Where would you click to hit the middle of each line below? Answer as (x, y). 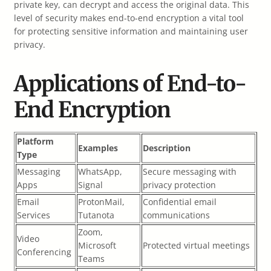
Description (167, 148)
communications (176, 215)
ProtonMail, (101, 202)
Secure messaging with (190, 171)
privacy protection (179, 185)
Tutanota (96, 215)
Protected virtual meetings (196, 245)
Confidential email (180, 202)
